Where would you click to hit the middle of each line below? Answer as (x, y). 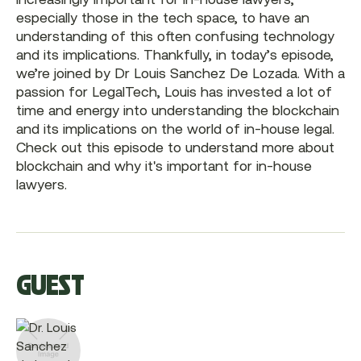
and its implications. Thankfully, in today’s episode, (174, 54)
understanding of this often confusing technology (175, 36)
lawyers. (41, 184)
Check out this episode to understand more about (175, 147)
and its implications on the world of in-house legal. (175, 129)
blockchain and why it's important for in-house (164, 166)
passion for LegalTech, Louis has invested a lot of (174, 91)
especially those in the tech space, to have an (162, 17)
